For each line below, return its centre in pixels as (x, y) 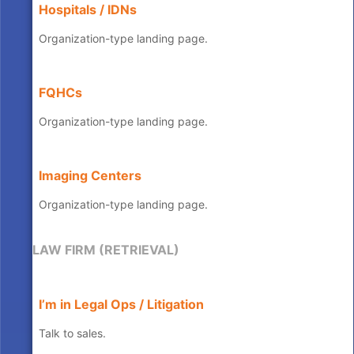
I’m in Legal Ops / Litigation (121, 305)
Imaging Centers (90, 175)
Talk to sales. (72, 333)
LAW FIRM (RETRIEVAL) (106, 249)
